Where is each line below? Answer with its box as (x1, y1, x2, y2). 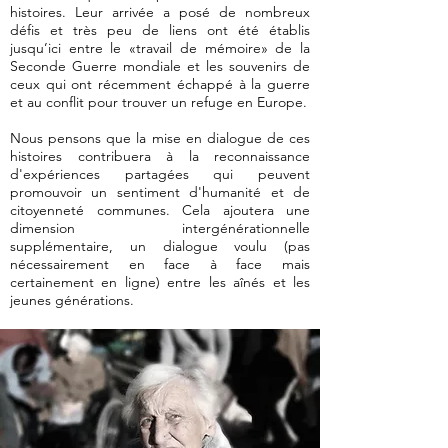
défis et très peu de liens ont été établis (10, 21, 310, 39)
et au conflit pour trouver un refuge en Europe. (10, 93, 307, 111)
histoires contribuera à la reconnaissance (10, 147, 310, 165)
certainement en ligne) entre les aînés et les (10, 273, 310, 291)
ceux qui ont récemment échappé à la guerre (10, 75, 310, 93)
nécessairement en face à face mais (10, 255, 310, 273)
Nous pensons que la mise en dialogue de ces (10, 129, 310, 147)
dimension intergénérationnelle (10, 219, 310, 237)
